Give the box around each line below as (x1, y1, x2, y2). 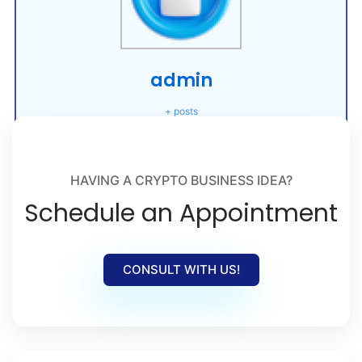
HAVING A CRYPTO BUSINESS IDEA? (69, 172, 293, 189)
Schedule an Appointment (24, 196, 338, 231)
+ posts (164, 105, 198, 118)
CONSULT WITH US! (122, 261, 240, 277)
